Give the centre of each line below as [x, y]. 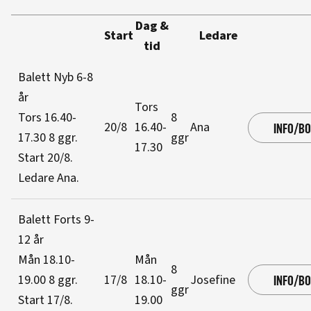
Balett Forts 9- [56, 220]
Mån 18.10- [47, 260]
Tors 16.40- [47, 118]
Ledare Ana [47, 178]
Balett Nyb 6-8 [56, 77]
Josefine [213, 280]
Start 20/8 [44, 158]
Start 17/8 [44, 300]
